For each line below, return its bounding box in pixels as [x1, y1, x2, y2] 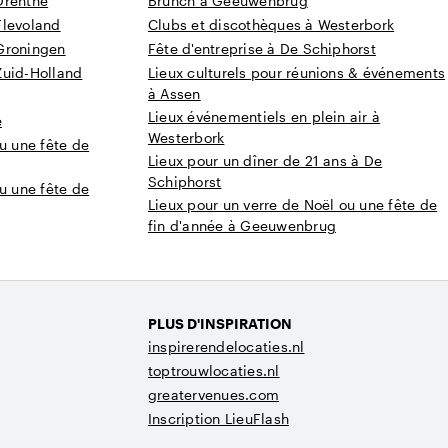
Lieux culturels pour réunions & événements [148, 64, 446, 82]
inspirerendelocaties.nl [148, 338, 305, 356]
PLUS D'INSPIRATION [148, 315, 292, 333]
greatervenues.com [148, 386, 280, 404]
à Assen [148, 85, 201, 103]
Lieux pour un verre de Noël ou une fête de [148, 196, 438, 214]
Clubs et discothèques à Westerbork [148, 16, 395, 34]
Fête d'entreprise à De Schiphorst [148, 40, 376, 58]
